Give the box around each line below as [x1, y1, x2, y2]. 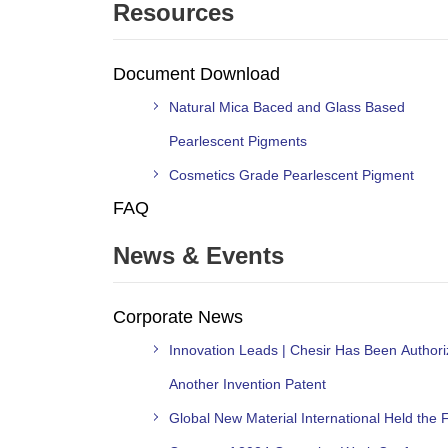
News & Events [113, 241, 284, 269]
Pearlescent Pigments [169, 132, 307, 149]
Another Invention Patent [169, 375, 326, 392]
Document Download [113, 63, 280, 84]
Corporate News [113, 306, 243, 327]
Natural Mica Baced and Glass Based [169, 98, 405, 115]
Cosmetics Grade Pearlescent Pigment [169, 166, 414, 183]
